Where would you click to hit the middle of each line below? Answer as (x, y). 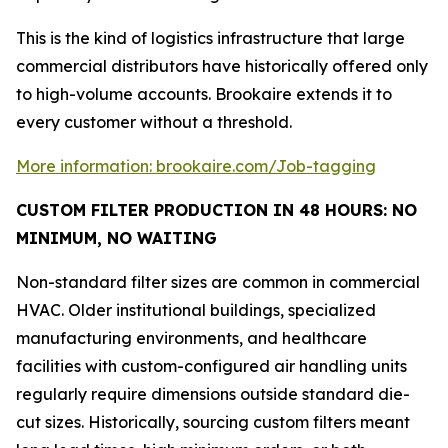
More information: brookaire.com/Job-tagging (196, 165)
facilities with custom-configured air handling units (211, 365)
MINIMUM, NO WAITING (116, 237)
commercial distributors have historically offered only (222, 65)
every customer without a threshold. (154, 121)
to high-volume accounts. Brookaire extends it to (204, 93)
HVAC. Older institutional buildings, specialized (196, 309)
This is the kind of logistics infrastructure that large (210, 37)
